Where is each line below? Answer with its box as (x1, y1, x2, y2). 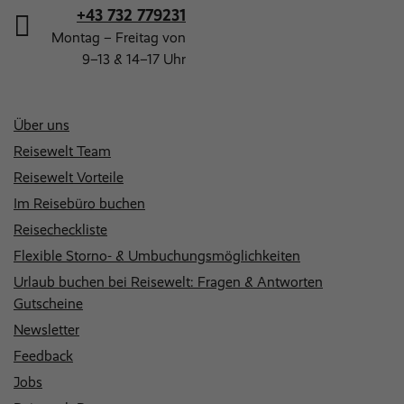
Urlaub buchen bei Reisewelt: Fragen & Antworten (14, 272, 323, 290)
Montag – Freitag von (51, 28, 186, 46)
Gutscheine (14, 294, 83, 312)
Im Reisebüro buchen (14, 194, 145, 212)
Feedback (14, 346, 73, 364)
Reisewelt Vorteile (14, 168, 124, 186)
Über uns (14, 115, 69, 133)
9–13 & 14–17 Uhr (82, 50, 186, 68)
